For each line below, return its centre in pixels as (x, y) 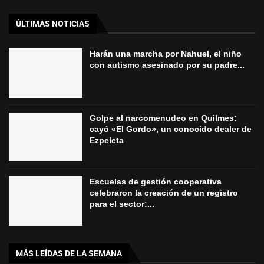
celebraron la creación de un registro (164, 193)
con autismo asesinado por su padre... (167, 65)
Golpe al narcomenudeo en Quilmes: (164, 118)
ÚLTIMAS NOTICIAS (53, 24)
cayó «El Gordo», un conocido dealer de (171, 129)
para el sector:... (122, 204)
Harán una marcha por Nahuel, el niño (166, 54)
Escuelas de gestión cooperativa (156, 182)
